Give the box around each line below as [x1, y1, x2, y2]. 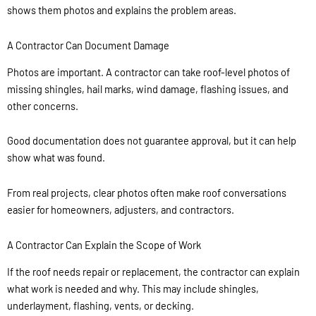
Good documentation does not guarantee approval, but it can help [7, 134, 296, 147]
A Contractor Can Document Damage [7, 38, 169, 51]
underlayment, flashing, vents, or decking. [7, 298, 194, 312]
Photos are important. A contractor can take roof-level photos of [7, 65, 290, 78]
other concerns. [7, 99, 78, 112]
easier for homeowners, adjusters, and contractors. [7, 203, 234, 217]
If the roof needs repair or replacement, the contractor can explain [7, 265, 300, 278]
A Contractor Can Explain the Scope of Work [7, 238, 201, 251]
